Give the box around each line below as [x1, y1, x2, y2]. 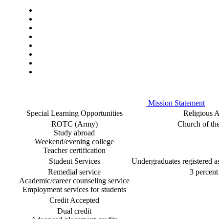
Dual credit [57, 207, 91, 215]
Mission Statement [146, 99, 205, 107]
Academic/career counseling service [19, 176, 130, 185]
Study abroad [54, 129, 95, 137]
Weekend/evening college [35, 137, 114, 146]
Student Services [48, 157, 100, 165]
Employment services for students [22, 185, 126, 194]
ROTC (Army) [51, 120, 98, 128]
